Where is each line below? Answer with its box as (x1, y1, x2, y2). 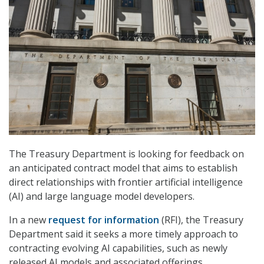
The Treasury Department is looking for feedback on (9, 147, 244, 161)
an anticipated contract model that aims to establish (9, 161, 237, 175)
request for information (48, 213, 159, 227)
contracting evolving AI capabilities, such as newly (9, 242, 227, 255)
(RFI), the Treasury (159, 213, 243, 227)
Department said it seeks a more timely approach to (9, 227, 238, 241)
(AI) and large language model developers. (9, 190, 194, 203)
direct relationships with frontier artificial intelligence (9, 176, 243, 189)
